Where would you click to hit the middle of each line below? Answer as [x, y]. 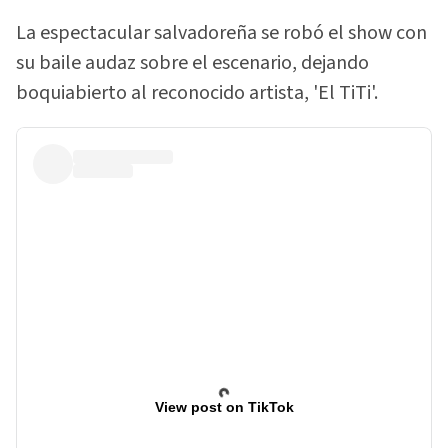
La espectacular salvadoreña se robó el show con [221, 33]
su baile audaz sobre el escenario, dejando [192, 63]
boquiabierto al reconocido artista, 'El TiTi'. [197, 93]
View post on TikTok [224, 406]
